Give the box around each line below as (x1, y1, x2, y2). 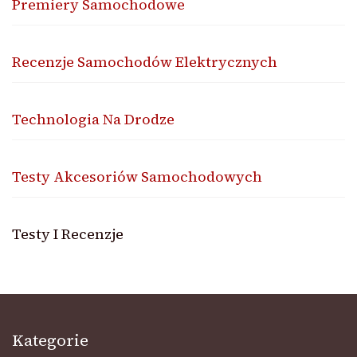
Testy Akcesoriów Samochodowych (12, 166, 262, 186)
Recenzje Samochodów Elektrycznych (12, 51, 277, 72)
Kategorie (12, 328, 88, 351)
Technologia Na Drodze (12, 108, 175, 129)
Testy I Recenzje (12, 223, 124, 244)
